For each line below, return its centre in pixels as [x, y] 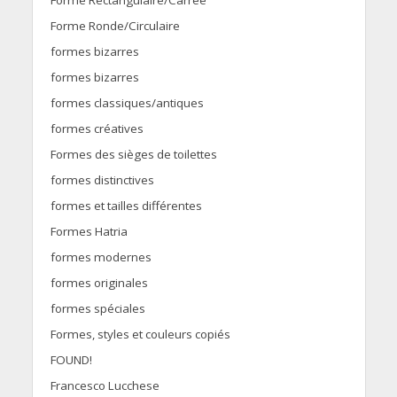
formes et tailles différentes [126, 206]
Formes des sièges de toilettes [133, 155]
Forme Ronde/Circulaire [115, 26]
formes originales [99, 283]
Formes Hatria [89, 232]
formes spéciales [97, 309]
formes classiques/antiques [127, 103]
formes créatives [97, 129]
